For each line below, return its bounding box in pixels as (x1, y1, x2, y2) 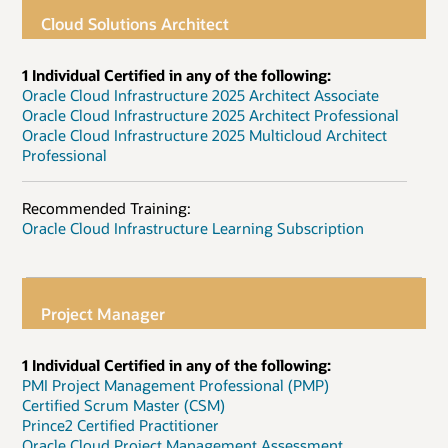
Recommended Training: (22, 198, 191, 219)
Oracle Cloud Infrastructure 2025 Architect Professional (22, 104, 399, 125)
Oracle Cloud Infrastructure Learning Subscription (22, 218, 364, 239)
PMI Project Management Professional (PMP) (22, 374, 329, 395)
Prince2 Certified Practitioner (22, 414, 219, 435)
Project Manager (41, 302, 166, 324)
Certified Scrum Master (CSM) (22, 394, 225, 415)
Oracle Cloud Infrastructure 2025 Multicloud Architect (22, 124, 387, 145)
